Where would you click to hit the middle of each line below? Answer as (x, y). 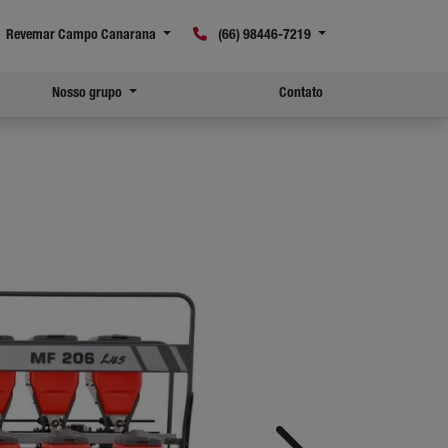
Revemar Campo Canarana (81, 35)
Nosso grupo (89, 94)
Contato (300, 94)
